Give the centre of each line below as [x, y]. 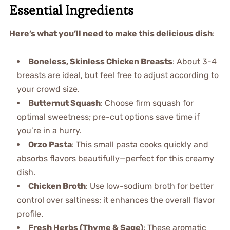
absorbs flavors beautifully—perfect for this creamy [115, 158]
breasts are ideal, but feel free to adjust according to [118, 75]
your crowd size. [48, 89]
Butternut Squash [64, 103]
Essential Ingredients [71, 10]
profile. [30, 214]
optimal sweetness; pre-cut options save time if [108, 117]
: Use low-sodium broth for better [149, 186]
